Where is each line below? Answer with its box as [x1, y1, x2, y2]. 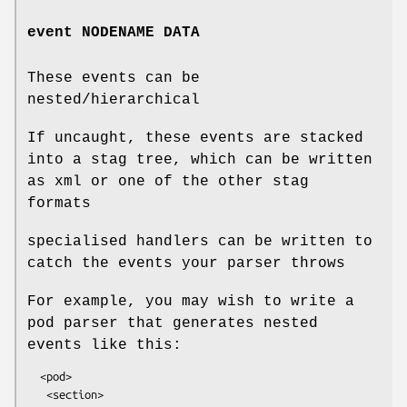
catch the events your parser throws [27, 254, 345, 272]
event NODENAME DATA [27, 24, 200, 41]
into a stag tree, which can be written [27, 151, 372, 168]
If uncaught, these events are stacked [27, 129, 363, 146]
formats [27, 194, 91, 212]
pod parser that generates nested [27, 314, 318, 332]
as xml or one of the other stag [27, 173, 309, 190]
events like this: [27, 336, 182, 353]
